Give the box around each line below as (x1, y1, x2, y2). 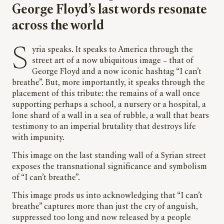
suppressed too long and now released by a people (12, 214, 191, 222)
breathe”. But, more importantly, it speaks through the (12, 79, 205, 87)
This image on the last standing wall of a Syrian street (12, 152, 206, 160)
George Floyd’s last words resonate (12, 3, 207, 17)
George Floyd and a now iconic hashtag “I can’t (32, 68, 201, 76)
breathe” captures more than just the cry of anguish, (12, 203, 198, 211)
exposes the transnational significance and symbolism (12, 163, 207, 171)
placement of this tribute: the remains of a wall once (12, 90, 200, 98)
